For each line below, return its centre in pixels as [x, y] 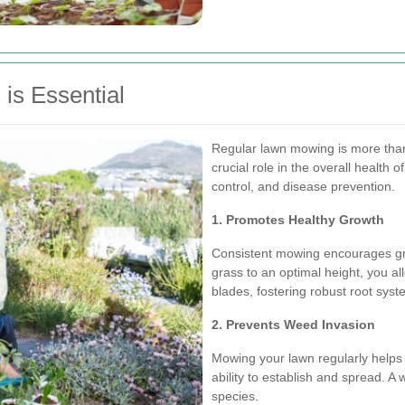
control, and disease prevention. [303, 186]
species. [235, 396]
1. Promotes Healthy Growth [298, 219]
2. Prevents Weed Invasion [293, 324]
